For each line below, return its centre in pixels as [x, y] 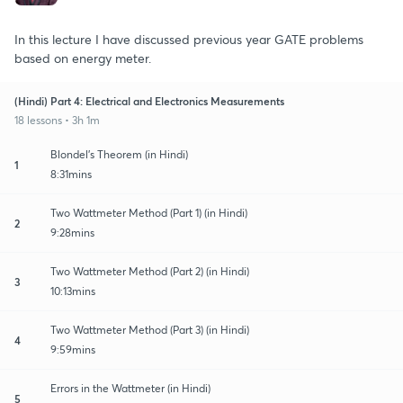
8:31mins [71, 174]
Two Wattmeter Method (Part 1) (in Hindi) [149, 212]
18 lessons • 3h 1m [57, 120]
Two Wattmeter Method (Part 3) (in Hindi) [150, 329]
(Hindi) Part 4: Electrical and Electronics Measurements [149, 100]
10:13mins [73, 291]
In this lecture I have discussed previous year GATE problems [189, 39]
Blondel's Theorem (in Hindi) [119, 154]
